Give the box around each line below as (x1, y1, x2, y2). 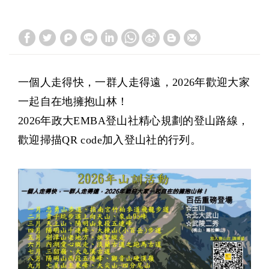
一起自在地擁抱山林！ (18, 95, 128, 107)
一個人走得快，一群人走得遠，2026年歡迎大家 (18, 76, 250, 88)
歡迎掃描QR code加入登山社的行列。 (18, 134, 201, 146)
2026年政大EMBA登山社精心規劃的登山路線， (18, 115, 249, 127)
